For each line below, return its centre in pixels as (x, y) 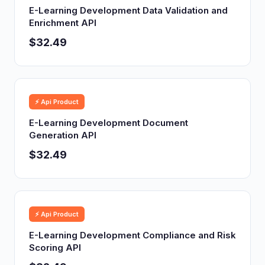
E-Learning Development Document (109, 123)
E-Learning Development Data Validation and (128, 10)
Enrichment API (63, 23)
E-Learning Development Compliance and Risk (132, 235)
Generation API (63, 135)
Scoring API (55, 248)
